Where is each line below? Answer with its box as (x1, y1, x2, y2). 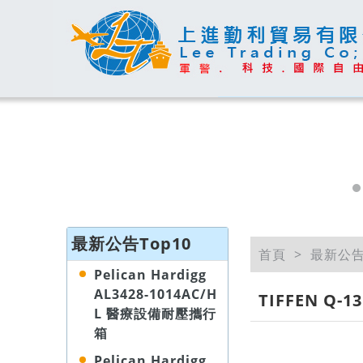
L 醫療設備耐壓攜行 (94, 305, 216, 322)
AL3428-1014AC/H (94, 285, 217, 303)
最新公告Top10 (71, 233, 191, 254)
